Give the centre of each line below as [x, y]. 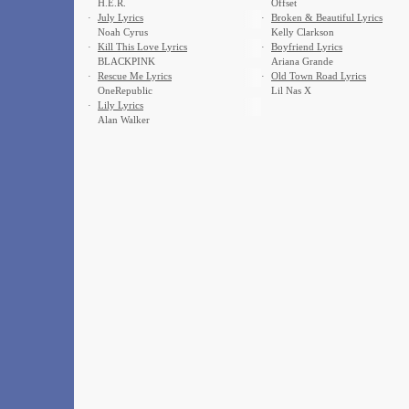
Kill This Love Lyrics [142, 47]
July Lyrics [121, 17]
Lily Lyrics [121, 105]
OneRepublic [125, 90]
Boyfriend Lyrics [307, 47]
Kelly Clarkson [303, 32]
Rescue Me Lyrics [135, 76]
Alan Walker [124, 120]
